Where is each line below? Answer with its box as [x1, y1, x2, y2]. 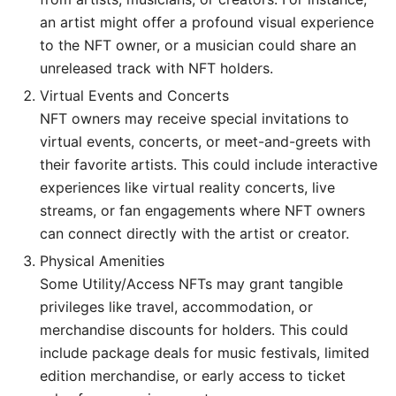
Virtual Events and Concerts [40, 86, 229, 104]
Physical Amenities [40, 251, 164, 270]
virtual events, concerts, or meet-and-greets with [40, 132, 370, 150]
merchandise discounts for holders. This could [40, 320, 348, 339]
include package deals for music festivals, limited [40, 343, 369, 362]
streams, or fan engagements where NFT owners [40, 201, 365, 219]
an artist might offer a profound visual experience [40, 12, 374, 31]
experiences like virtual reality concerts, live [40, 178, 335, 196]
